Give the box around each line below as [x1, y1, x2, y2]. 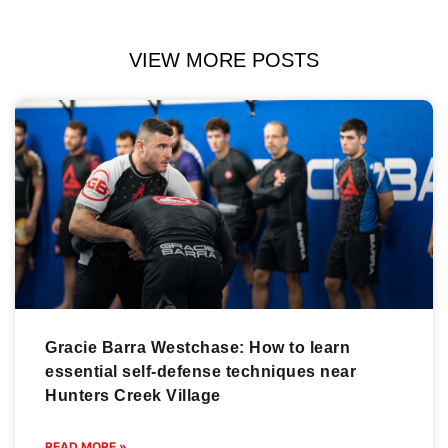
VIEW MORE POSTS [129, 48, 319, 71]
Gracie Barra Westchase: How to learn [45, 338, 350, 356]
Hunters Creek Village [45, 386, 221, 404]
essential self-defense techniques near [45, 362, 356, 380]
